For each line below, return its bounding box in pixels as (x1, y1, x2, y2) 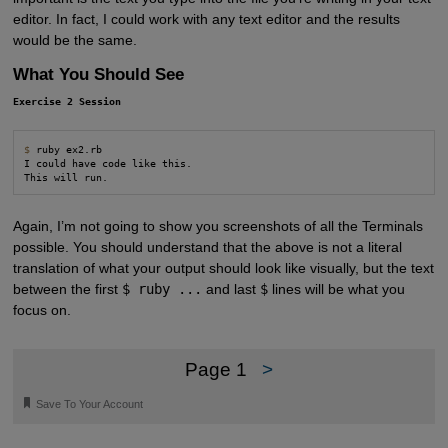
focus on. (12, 302, 71, 319)
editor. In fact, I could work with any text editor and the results (12, 11, 400, 28)
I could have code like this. (24, 156, 193, 169)
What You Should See (12, 65, 184, 85)
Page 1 (185, 358, 247, 380)
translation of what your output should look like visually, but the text (12, 260, 434, 277)
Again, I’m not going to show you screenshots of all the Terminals (12, 218, 423, 235)
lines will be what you (267, 281, 405, 298)
